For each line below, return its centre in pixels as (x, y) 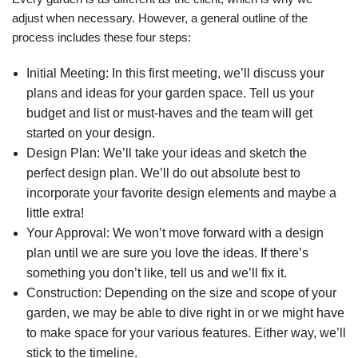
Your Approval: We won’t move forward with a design (175, 233)
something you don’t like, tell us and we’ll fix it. (156, 273)
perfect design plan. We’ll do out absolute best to (163, 173)
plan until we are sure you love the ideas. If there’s (167, 253)
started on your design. (90, 133)
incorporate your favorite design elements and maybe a (181, 193)
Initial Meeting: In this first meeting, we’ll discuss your (175, 74)
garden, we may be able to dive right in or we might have (185, 313)
